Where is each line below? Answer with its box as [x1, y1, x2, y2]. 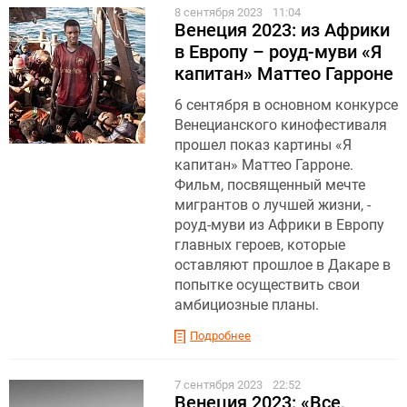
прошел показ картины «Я [174, 135, 352, 154]
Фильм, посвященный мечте [174, 175, 365, 194]
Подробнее [190, 328, 251, 342]
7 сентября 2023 [174, 377, 265, 392]
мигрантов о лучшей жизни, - [174, 195, 371, 213]
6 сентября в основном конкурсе [174, 95, 398, 114]
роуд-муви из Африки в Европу [174, 215, 384, 233]
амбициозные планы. [174, 295, 319, 313]
